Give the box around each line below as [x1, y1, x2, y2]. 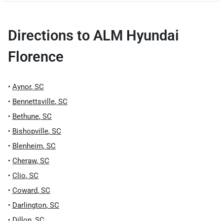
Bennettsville [12, 97, 55, 106]
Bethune [12, 112, 39, 121]
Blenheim [12, 142, 43, 150]
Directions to [8, 27, 93, 44]
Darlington [12, 201, 46, 210]
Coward [12, 186, 37, 195]
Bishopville [12, 127, 48, 136]
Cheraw [12, 156, 37, 165]
